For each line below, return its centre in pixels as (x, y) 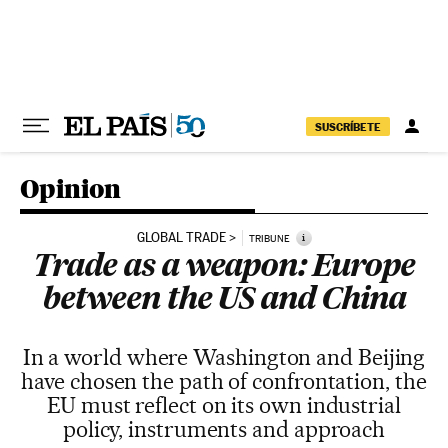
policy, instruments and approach (224, 429)
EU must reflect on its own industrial (224, 405)
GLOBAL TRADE (181, 237)
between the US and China (224, 301)
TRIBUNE (269, 238)
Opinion (70, 188)
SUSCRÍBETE (348, 126)
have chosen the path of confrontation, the (224, 381)
